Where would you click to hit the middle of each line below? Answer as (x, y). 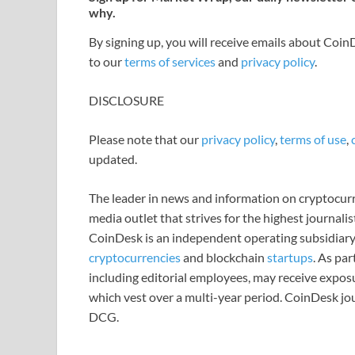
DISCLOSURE (126, 101)
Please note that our (145, 139)
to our (107, 62)
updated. (113, 159)
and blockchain (224, 258)
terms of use (313, 139)
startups (290, 258)
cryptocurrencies (135, 258)
